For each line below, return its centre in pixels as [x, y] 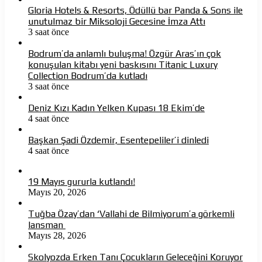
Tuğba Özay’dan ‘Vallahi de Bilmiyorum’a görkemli [131, 213]
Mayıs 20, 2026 [57, 192]
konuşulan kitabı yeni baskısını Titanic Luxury [123, 64]
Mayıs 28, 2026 [57, 235]
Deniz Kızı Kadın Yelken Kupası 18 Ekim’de [116, 108]
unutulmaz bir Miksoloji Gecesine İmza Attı [117, 21]
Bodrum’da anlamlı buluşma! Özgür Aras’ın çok [125, 53]
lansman [47, 225]
